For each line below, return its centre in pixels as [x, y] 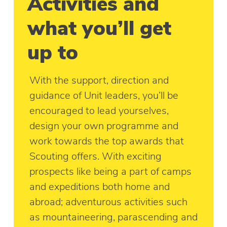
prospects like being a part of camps [111, 171]
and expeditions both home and [100, 186]
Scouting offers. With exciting [96, 156]
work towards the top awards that [107, 141]
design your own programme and [104, 126]
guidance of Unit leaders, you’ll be [104, 95]
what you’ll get [100, 28]
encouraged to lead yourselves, [99, 110]
